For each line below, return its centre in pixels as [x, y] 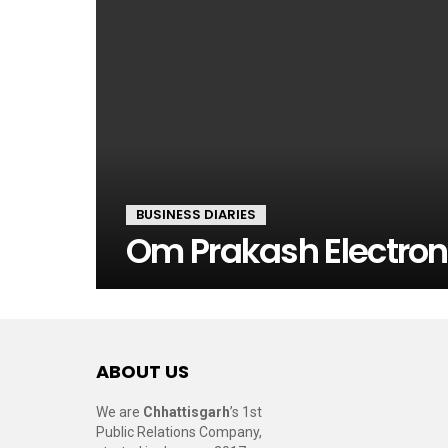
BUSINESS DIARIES [196, 214]
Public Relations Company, [179, 432]
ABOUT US [142, 371]
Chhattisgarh [186, 412]
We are [119, 412]
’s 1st [246, 412]
